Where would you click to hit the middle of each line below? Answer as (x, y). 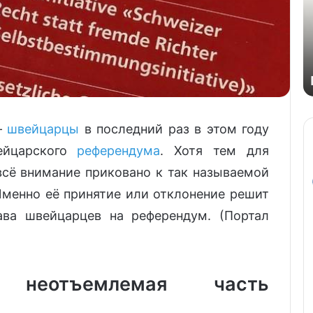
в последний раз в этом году (174, 129)
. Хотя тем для (215, 151)
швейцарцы (43, 129)
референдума (119, 151)
